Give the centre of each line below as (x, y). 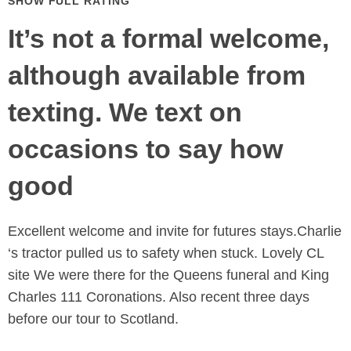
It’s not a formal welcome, (168, 39)
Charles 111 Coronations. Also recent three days (159, 297)
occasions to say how (145, 149)
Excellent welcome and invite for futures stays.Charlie (175, 232)
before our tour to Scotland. (93, 319)
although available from (157, 76)
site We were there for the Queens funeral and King (168, 275)
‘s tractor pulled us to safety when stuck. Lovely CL (166, 253)
